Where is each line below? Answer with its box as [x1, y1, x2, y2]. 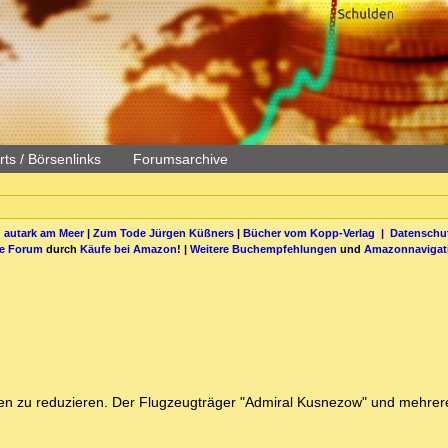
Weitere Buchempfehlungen [190, 242, 337, 255]
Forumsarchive [133, 151, 228, 167]
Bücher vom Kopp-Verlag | [242, 226, 390, 239]
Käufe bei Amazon [80, 242, 177, 255]
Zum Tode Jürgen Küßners [92, 226, 234, 239]
